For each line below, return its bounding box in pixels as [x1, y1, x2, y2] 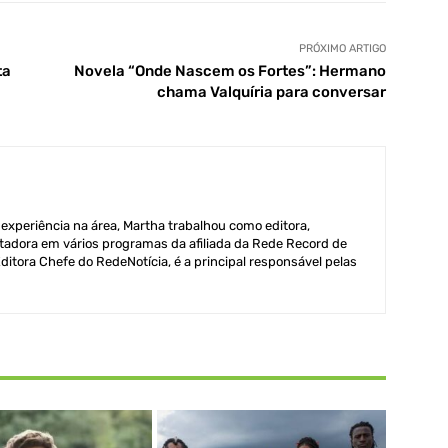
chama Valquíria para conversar [156, 83, 386, 102]
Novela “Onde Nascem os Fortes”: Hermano [73, 62, 386, 81]
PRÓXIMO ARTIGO [298, 42, 386, 56]
